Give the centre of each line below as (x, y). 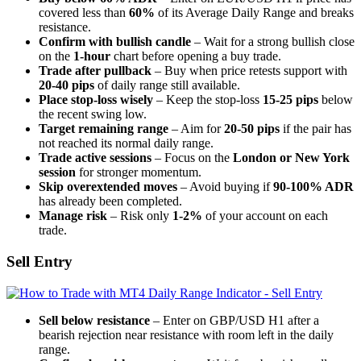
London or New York (291, 158)
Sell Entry (39, 262)
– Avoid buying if (225, 187)
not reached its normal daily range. (126, 143)
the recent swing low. (93, 114)
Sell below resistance (94, 320)
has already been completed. (110, 201)
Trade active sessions (95, 158)
